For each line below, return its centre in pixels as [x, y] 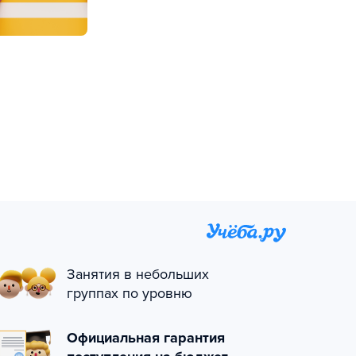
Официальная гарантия [146, 338]
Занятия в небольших [138, 274]
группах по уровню [130, 293]
